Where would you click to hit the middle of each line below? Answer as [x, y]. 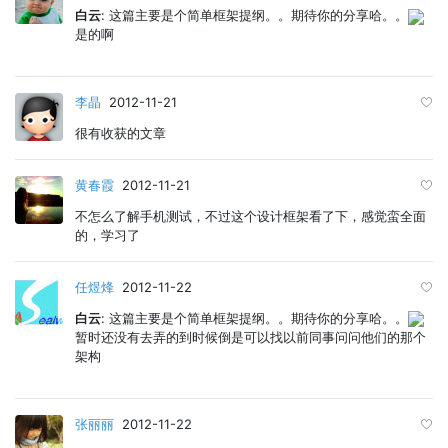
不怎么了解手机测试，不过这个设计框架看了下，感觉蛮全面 [250, 215]
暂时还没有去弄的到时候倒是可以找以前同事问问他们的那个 [250, 336]
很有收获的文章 [120, 133]
